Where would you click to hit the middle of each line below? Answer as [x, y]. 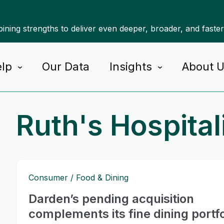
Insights [130, 66]
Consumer [48, 177]
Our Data [65, 66]
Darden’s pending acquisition [111, 199]
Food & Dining [102, 177]
